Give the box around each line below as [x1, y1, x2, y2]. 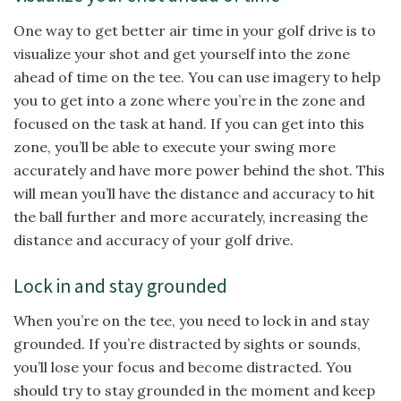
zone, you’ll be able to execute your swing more [13, 137, 336, 156]
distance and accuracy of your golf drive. [13, 230, 294, 249]
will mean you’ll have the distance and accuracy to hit [13, 183, 375, 202]
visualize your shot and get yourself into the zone [13, 44, 350, 63]
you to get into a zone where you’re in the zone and [13, 90, 365, 109]
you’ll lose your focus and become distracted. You [13, 358, 352, 377]
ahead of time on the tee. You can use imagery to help [13, 67, 380, 86]
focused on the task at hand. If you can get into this [13, 114, 364, 132]
